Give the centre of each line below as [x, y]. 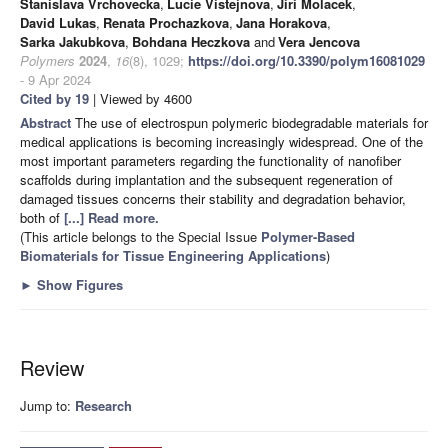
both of [42, 218]
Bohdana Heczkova [191, 42]
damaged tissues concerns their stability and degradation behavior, [213, 199]
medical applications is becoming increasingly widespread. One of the [221, 142]
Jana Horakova [281, 23]
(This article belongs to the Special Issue [140, 237]
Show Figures [78, 285]
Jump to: [47, 406]
